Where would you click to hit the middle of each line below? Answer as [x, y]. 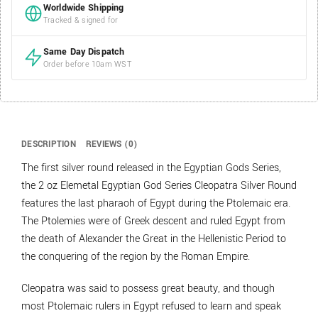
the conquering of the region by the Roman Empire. [136, 256]
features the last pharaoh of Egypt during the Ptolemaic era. [156, 203]
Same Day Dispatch [84, 51]
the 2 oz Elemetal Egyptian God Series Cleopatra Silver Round [159, 185]
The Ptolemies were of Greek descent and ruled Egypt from [153, 221]
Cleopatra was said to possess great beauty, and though [148, 289]
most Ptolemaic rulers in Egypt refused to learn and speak [151, 307]
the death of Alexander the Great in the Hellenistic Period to [154, 238]
